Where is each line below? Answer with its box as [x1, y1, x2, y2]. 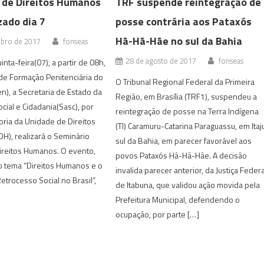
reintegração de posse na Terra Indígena [115, 104, 259, 117]
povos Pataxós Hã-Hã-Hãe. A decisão [115, 148, 247, 161]
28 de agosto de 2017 [126, 54, 197, 67]
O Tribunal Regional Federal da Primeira [115, 75, 255, 88]
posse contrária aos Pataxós [115, 13, 252, 29]
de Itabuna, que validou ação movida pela [115, 178, 260, 191]
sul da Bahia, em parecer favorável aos [115, 134, 252, 147]
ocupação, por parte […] [115, 207, 200, 220]
